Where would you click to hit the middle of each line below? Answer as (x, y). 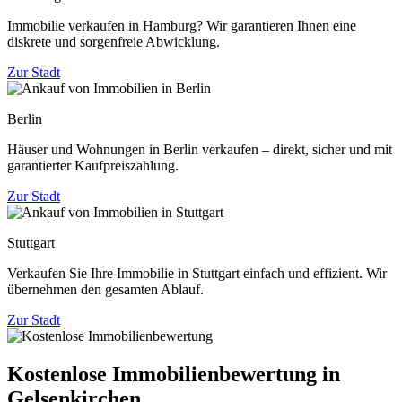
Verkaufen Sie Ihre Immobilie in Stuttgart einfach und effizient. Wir (197, 273)
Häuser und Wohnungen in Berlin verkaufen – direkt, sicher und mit (200, 149)
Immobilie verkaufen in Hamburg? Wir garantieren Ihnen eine (182, 25)
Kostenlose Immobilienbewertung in (174, 374)
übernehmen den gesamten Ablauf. (105, 289)
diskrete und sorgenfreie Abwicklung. (114, 41)
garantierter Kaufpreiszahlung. (93, 165)
